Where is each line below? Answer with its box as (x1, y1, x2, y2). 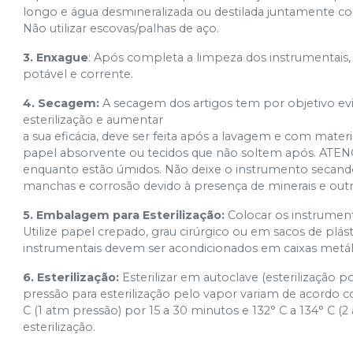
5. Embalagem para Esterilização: (23, 208, 225, 222)
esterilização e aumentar (23, 113, 164, 127)
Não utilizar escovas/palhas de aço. (23, 21, 220, 35)
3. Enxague (23, 50, 89, 65)
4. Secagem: (23, 96, 100, 110)
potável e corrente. (23, 67, 134, 81)
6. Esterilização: (23, 270, 120, 284)
